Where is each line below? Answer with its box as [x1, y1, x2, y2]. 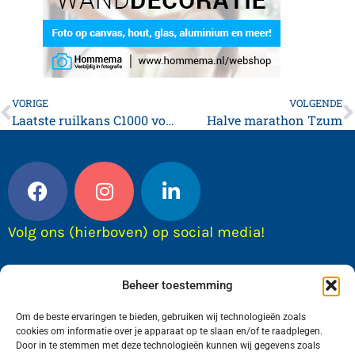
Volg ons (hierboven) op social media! [8, 223, 265, 242]
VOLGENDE [289, 97, 342, 110]
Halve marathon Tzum [207, 112, 342, 129]
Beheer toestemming [122, 278, 233, 292]
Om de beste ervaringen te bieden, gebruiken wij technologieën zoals [16, 311, 306, 323]
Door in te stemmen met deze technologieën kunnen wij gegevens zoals [16, 340, 320, 351]
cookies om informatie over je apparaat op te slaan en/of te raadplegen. [16, 326, 323, 337]
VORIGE [12, 97, 48, 110]
